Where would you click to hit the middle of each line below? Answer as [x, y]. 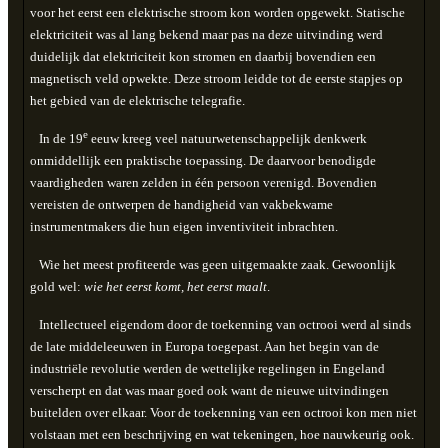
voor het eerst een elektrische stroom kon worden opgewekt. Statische [217, 12]
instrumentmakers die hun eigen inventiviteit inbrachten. [183, 226]
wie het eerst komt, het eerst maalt [173, 286]
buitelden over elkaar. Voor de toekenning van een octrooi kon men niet [223, 412]
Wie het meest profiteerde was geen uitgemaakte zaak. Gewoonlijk [212, 264]
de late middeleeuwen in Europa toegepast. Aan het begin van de [204, 346]
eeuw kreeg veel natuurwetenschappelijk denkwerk [227, 138]
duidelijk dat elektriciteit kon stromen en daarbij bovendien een [202, 56]
